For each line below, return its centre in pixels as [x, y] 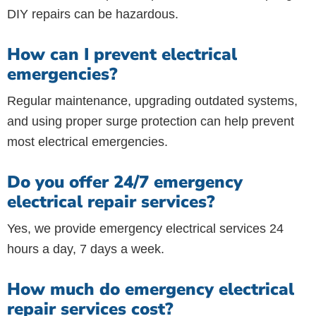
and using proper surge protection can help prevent [151, 121]
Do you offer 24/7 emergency [125, 182]
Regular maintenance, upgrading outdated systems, [152, 101]
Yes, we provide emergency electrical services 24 [145, 229]
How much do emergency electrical [151, 289]
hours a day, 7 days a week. [86, 249]
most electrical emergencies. [87, 142]
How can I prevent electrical [122, 54]
